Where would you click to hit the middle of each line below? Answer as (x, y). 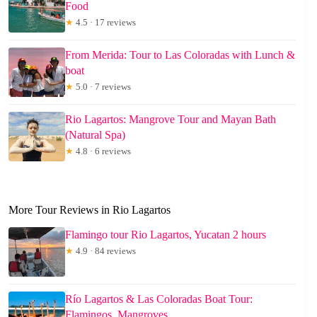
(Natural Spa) (95, 134)
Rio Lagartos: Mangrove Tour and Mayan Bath (171, 119)
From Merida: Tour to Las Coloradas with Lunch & (180, 54)
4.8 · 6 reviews (102, 151)
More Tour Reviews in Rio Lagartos (90, 209)
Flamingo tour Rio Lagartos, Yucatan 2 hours (166, 234)
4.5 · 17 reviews (105, 22)
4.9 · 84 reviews (105, 250)
